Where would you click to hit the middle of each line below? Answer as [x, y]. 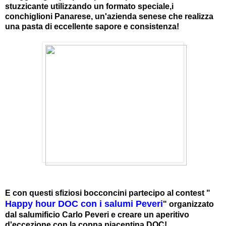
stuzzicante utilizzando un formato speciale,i [89, 6]
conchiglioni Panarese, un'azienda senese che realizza [109, 16]
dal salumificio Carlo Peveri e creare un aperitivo [97, 214]
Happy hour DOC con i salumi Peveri [84, 204]
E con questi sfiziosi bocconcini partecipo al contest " [108, 193]
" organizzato [188, 204]
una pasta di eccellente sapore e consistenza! [92, 26]
